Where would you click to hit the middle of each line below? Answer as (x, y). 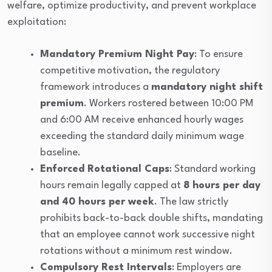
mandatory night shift (207, 87)
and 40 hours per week (97, 202)
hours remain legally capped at (112, 185)
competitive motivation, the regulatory (130, 70)
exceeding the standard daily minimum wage (142, 136)
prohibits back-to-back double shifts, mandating (151, 218)
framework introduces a (96, 87)
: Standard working (212, 169)
